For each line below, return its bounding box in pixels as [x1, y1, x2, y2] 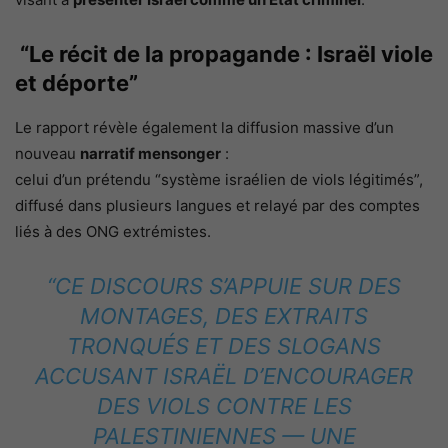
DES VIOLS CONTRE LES [96, 392, 352, 419]
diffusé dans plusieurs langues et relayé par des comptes [15, 195, 420, 215]
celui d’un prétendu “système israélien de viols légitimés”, [15, 169, 423, 189]
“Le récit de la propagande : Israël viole [15, 40, 433, 67]
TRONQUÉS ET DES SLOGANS [67, 332, 381, 359]
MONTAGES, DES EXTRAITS [80, 302, 368, 329]
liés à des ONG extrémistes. [15, 221, 211, 241]
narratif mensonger [80, 143, 221, 163]
